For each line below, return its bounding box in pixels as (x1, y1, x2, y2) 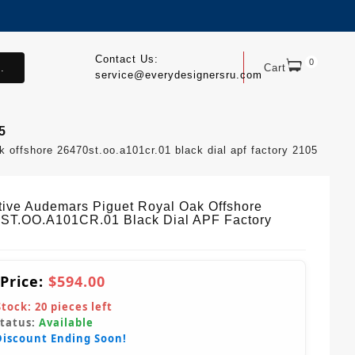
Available (39, 315, 94, 330)
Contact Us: (94, 53, 158, 65)
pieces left (48, 300, 113, 315)
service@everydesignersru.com (94, 69, 262, 81)
